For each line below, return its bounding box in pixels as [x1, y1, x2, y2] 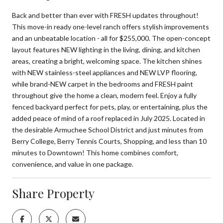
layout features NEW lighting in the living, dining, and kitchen [12, 45, 200, 54]
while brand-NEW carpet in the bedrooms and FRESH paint [12, 79, 193, 88]
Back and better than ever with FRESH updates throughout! [12, 10, 199, 19]
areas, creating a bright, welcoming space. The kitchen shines [12, 56, 202, 65]
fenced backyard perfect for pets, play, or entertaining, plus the [12, 102, 208, 111]
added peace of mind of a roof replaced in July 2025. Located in [12, 113, 205, 122]
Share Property [12, 185, 95, 201]
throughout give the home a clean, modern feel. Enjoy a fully [12, 91, 197, 100]
